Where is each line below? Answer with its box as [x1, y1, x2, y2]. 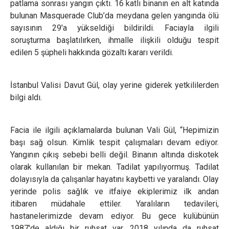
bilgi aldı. [10, 93, 42, 102]
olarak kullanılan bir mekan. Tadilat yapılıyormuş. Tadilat [10, 162, 219, 172]
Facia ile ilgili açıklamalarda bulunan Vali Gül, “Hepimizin [10, 125, 219, 135]
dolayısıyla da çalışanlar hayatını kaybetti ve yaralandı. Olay [10, 174, 219, 184]
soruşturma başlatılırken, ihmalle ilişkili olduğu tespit [10, 35, 219, 45]
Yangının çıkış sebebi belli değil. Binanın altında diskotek [10, 150, 219, 159]
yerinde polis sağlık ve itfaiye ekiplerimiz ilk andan [10, 187, 219, 196]
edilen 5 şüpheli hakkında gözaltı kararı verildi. [10, 48, 173, 57]
